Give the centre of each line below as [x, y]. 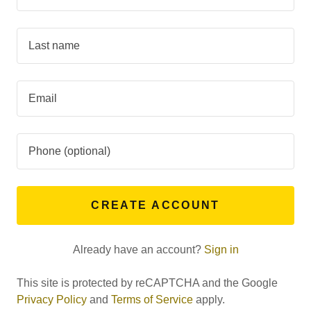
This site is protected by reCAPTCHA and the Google [147, 283]
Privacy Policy [52, 300]
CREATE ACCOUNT [155, 205]
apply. [209, 300]
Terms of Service [152, 300]
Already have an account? [137, 250]
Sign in [221, 250]
